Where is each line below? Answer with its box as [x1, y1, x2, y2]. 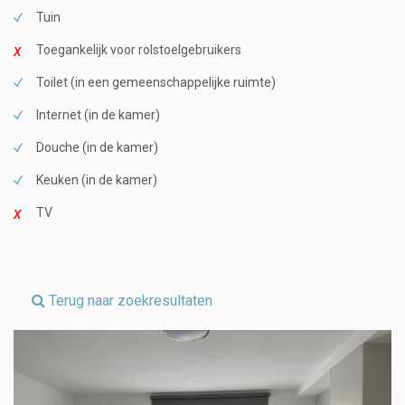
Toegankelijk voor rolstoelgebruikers [36, 42, 241, 57]
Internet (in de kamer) [36, 107, 160, 122]
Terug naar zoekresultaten [45, 291, 212, 309]
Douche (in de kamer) [36, 139, 158, 155]
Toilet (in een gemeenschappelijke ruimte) [36, 74, 276, 89]
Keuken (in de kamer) [36, 172, 157, 187]
